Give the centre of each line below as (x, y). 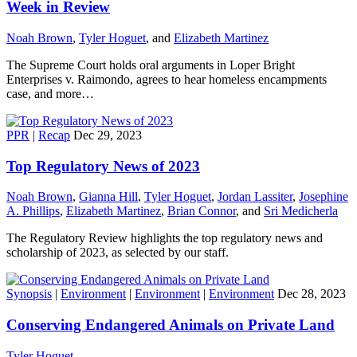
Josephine (324, 197)
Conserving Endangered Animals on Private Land (171, 325)
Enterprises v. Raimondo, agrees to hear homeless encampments (167, 79)
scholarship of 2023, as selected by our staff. (118, 253)
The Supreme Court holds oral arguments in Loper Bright (151, 65)
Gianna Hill (108, 197)
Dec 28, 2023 (312, 294)
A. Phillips (33, 211)
